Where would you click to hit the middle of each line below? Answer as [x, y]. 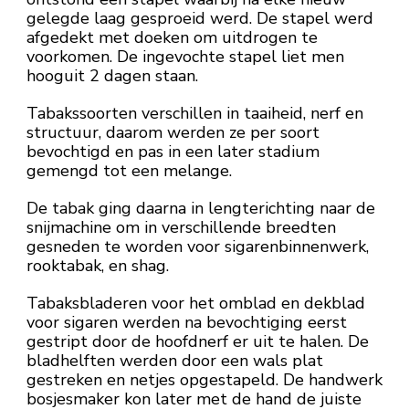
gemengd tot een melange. [129, 171]
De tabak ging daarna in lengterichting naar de [201, 209]
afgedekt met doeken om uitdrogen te [172, 38]
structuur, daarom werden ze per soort [173, 133]
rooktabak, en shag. [98, 266]
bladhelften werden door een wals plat [175, 361]
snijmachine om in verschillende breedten [181, 228]
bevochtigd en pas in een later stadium [173, 152]
